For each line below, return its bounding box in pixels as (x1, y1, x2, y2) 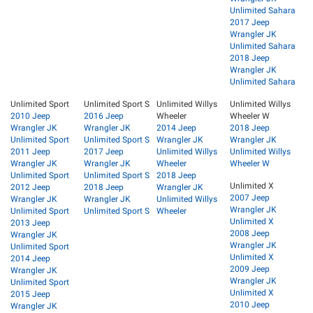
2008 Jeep (229, 228, 270, 238)
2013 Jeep (10, 217, 50, 228)
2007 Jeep (229, 192, 270, 203)
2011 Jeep (10, 146, 50, 156)
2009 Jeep (229, 263, 270, 274)
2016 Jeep (83, 110, 124, 121)
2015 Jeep (10, 289, 50, 299)
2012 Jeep (10, 182, 50, 192)
